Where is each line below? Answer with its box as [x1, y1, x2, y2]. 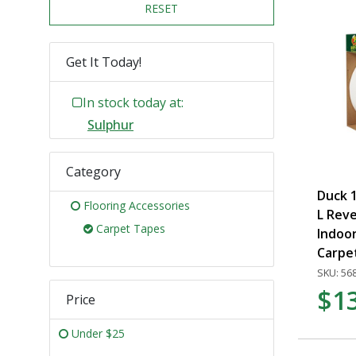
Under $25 [72, 325, 125, 341]
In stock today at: [83, 93, 184, 111]
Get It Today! [66, 52, 141, 71]
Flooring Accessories [83, 197, 190, 213]
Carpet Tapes [96, 220, 165, 236]
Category [66, 162, 121, 180]
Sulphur [87, 115, 133, 133]
